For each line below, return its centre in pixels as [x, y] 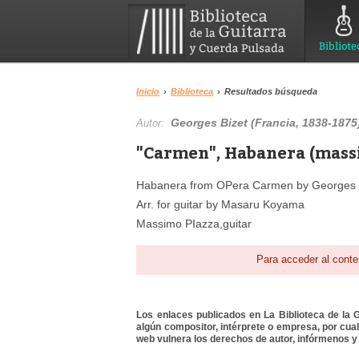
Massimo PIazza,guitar [194, 224]
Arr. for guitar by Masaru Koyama [221, 204]
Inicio [148, 91]
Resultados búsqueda [271, 91]
